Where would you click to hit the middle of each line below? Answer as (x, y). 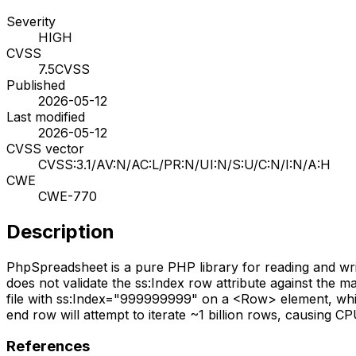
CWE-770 (68, 196)
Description (60, 231)
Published (36, 85)
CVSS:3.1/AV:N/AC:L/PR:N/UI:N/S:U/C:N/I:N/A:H (184, 164)
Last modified (46, 116)
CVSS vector (45, 148)
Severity (31, 21)
